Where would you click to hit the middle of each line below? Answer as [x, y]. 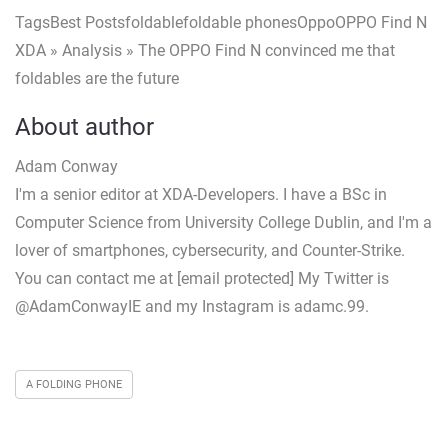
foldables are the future [97, 79]
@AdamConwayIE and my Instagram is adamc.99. [192, 307]
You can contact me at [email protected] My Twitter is [202, 279]
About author [84, 127]
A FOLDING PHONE [74, 385]
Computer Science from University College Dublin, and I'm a [223, 223]
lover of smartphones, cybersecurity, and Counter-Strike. [210, 251]
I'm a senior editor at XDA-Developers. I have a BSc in [201, 195]
